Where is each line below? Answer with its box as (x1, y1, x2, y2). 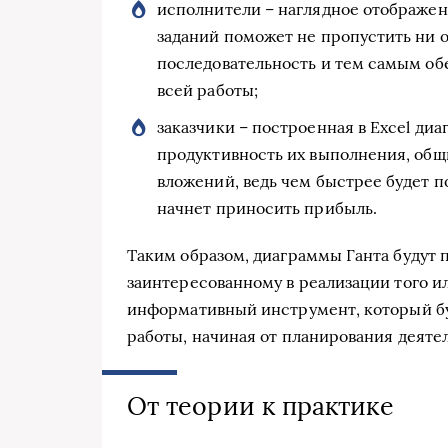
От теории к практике (127, 390, 394, 423)
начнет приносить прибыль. (157, 198, 378, 219)
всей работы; (157, 80, 258, 101)
